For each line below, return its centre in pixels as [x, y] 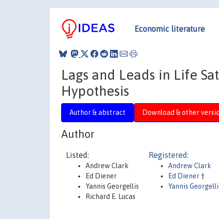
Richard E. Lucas [110, 197]
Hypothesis [95, 91]
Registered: [169, 155]
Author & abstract [98, 112]
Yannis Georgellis [112, 186]
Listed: [77, 155]
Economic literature [170, 29]
